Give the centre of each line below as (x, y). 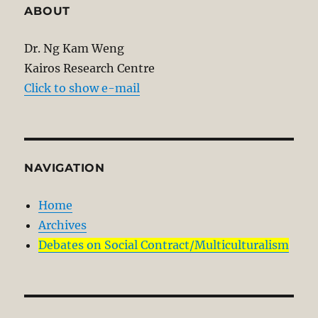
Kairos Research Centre (90, 68)
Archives (63, 225)
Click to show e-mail (82, 88)
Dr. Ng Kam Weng (75, 48)
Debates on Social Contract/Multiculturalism (164, 245)
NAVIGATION (65, 168)
